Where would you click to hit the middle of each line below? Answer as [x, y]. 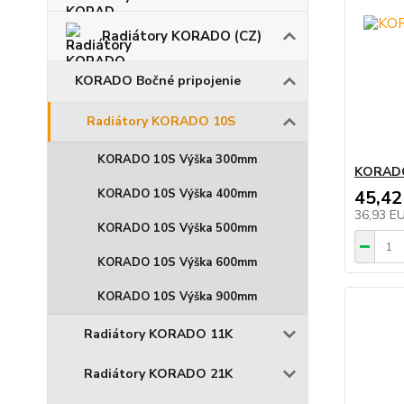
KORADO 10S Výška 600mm [177, 262]
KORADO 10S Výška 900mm [177, 296]
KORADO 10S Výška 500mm [177, 228]
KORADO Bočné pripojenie [158, 80]
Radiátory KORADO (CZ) [182, 36]
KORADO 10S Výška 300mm [177, 159]
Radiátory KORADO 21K [158, 373]
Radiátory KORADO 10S [161, 121]
